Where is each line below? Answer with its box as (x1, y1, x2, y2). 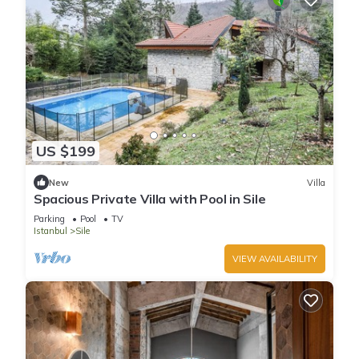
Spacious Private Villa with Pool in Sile (34, 191, 266, 208)
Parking (34, 213, 65, 225)
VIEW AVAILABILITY (232, 253, 317, 265)
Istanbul (34, 225, 67, 237)
